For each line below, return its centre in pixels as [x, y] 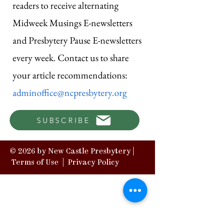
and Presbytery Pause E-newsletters [77, 40]
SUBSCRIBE [64, 120]
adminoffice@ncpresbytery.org [70, 93]
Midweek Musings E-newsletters [72, 23]
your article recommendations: [70, 75]
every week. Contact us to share [71, 58]
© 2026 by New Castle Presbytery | [72, 152]
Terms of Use [35, 163]
